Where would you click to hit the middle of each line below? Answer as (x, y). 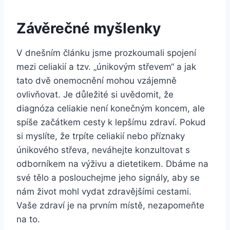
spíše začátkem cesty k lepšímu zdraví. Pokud (111, 122)
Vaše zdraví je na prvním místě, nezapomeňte (110, 206)
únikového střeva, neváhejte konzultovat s (103, 150)
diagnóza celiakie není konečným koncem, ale (111, 109)
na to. (28, 219)
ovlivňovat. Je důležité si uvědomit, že (95, 95)
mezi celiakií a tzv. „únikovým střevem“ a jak (106, 67)
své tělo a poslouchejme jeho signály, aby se (108, 178)
